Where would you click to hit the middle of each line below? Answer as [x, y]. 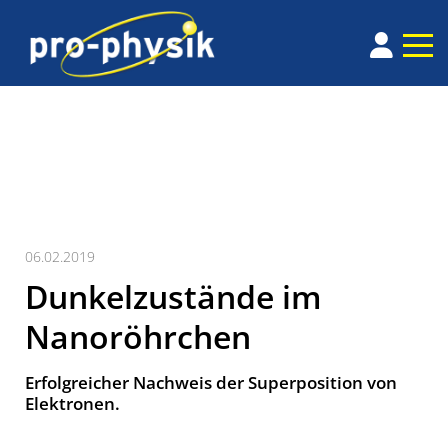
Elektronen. [72, 404]
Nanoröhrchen [138, 337]
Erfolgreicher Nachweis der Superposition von [211, 383]
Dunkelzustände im [173, 297]
